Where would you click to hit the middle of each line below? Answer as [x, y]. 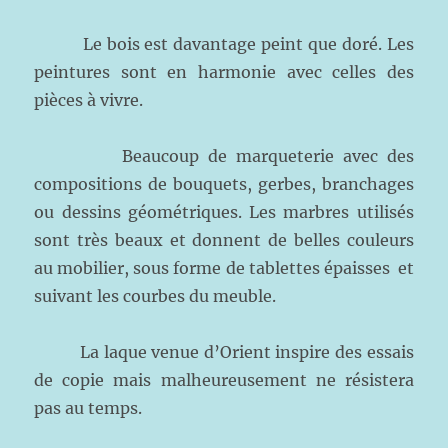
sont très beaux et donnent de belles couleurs [224, 240]
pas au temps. [88, 408]
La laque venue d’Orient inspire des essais [224, 352]
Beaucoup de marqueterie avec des [224, 156]
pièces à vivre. [89, 100]
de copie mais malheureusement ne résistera [224, 380]
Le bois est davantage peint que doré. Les [224, 44]
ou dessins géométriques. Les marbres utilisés [224, 212]
